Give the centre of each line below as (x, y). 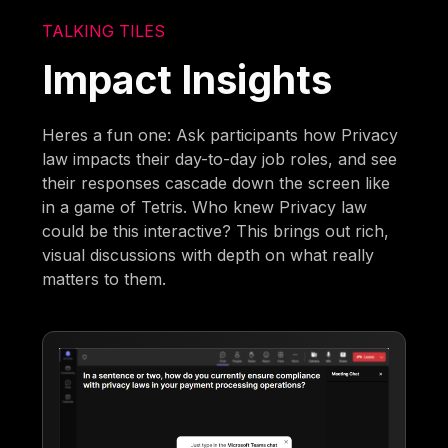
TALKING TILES (104, 31)
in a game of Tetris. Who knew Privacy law (205, 207)
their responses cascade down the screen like (216, 183)
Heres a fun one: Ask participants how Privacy (220, 135)
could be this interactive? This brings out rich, (216, 231)
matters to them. (104, 279)
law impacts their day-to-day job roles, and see (220, 159)
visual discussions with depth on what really (208, 255)
